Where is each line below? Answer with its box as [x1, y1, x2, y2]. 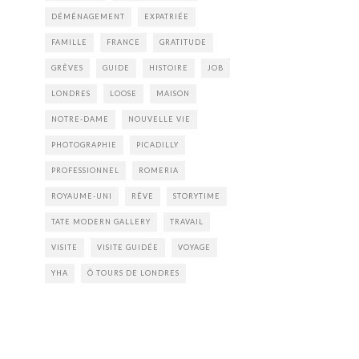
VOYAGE [178, 242, 211, 252]
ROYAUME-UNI [51, 191, 112, 200]
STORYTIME [173, 191, 220, 200]
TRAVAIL [170, 216, 204, 226]
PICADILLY [136, 139, 179, 149]
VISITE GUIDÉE [97, 242, 159, 252]
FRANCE [107, 37, 140, 46]
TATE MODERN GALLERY [51, 216, 151, 226]
